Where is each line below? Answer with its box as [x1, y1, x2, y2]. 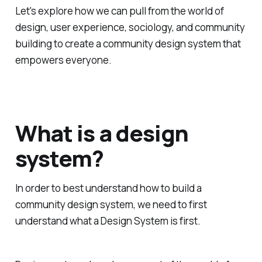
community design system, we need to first [15, 197, 207, 211]
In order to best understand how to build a [15, 181, 202, 195]
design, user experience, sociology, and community [15, 20, 245, 35]
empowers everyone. [15, 53, 112, 67]
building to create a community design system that [15, 37, 241, 51]
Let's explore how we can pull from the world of [15, 4, 224, 18]
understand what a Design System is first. [15, 213, 201, 227]
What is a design [15, 117, 189, 148]
